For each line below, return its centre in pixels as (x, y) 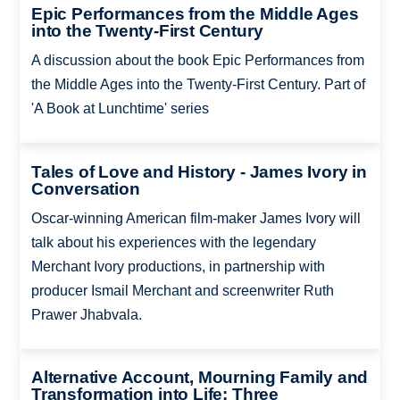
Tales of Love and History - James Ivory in (199, 171)
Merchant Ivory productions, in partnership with (178, 266)
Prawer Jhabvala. (86, 314)
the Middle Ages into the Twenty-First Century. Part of (198, 85)
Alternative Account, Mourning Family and (200, 378)
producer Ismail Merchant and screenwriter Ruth (182, 290)
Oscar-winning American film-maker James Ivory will (196, 218)
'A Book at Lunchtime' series (120, 109)
